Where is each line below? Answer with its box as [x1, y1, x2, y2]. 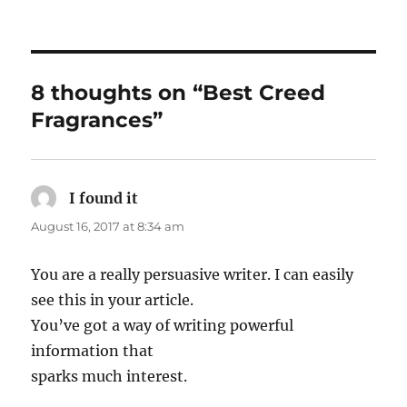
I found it [69, 189, 139, 208]
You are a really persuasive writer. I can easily [31, 265, 354, 284]
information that [31, 342, 154, 361]
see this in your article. [31, 291, 194, 310]
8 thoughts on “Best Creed [31, 80, 326, 106]
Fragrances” [31, 107, 164, 134]
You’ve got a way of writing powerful [31, 316, 294, 335]
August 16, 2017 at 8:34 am [31, 219, 185, 234]
